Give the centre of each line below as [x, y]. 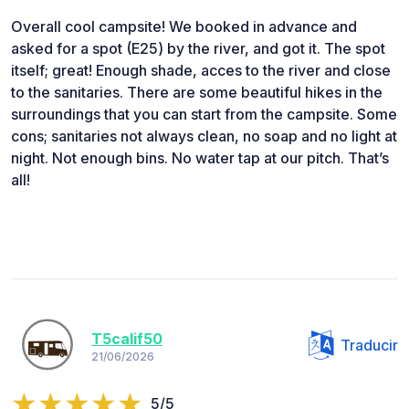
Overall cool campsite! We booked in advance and [184, 27]
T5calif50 [127, 338]
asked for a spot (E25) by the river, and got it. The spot [198, 49]
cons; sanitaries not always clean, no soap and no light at [204, 136]
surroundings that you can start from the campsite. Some [204, 115]
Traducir [369, 346]
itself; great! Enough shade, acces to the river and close [201, 71]
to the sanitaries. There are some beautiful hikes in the [197, 93]
